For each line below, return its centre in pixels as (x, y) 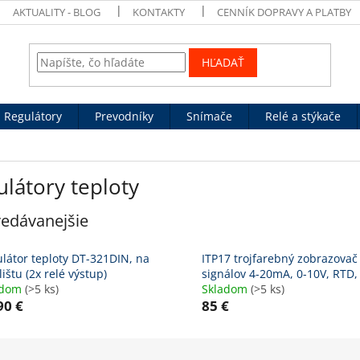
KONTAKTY (159, 12)
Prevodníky (124, 116)
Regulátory (33, 116)
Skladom (226, 289)
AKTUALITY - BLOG (57, 12)
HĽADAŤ (223, 63)
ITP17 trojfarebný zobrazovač (279, 259)
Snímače (209, 116)
